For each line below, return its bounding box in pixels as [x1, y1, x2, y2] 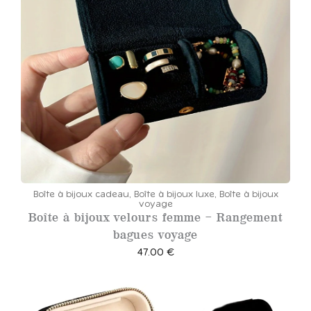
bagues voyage [112, 227, 199, 242]
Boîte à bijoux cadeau [33, 190, 129, 199]
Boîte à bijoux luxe [133, 190, 215, 199]
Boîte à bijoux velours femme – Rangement [28, 210, 283, 224]
